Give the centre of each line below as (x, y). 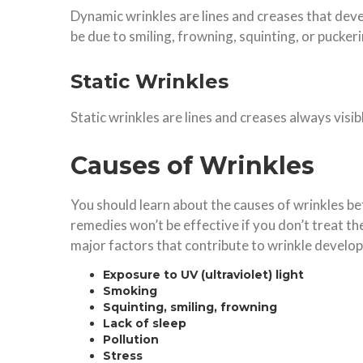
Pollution (131, 339)
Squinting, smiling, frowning (190, 307)
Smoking (130, 290)
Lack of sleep (145, 323)
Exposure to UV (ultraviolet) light (203, 274)
